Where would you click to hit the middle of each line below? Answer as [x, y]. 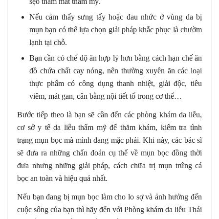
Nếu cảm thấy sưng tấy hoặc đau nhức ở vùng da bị [116, 17]
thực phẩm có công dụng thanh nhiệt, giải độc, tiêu [116, 84]
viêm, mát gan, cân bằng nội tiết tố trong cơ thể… [106, 96]
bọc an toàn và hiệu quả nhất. [62, 178]
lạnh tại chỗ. [48, 43]
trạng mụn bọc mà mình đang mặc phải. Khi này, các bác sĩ [109, 140]
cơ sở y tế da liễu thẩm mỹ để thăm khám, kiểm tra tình [109, 128]
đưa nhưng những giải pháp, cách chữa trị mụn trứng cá [109, 166]
